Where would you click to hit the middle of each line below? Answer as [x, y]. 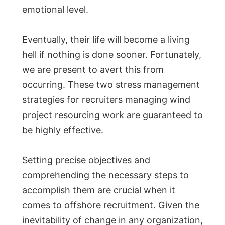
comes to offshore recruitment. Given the [111, 205]
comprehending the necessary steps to [105, 175]
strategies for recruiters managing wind [106, 100]
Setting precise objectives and [86, 160]
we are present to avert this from [93, 70]
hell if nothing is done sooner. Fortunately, [112, 55]
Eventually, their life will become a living [106, 40]
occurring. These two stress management [111, 85]
